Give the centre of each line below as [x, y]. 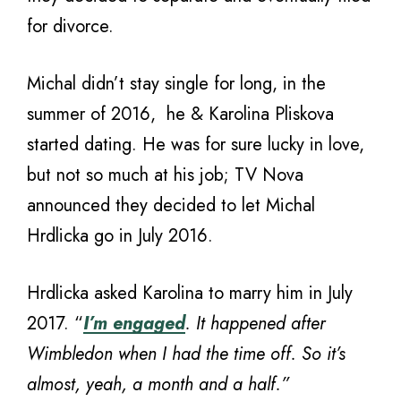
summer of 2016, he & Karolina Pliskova [180, 114]
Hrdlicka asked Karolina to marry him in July [190, 293]
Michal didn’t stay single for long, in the [176, 84]
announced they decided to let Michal [171, 205]
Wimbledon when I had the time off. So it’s [186, 354]
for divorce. [70, 26]
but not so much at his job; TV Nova [165, 175]
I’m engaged [134, 324]
